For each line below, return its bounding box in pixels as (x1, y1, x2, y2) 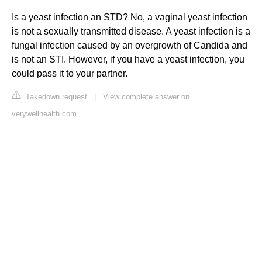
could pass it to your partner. (12, 68, 127, 79)
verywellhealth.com (12, 109, 77, 119)
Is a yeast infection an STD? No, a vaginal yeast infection (12, 12, 247, 23)
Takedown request (23, 92, 87, 102)
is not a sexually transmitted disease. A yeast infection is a (12, 26, 250, 37)
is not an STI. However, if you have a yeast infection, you (12, 54, 244, 65)
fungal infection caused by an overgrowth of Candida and (12, 40, 247, 51)
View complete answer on (103, 92, 189, 102)
